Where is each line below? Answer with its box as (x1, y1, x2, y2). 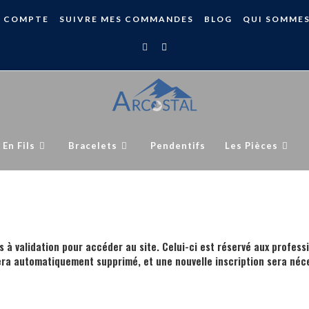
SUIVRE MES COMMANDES (59, 14, 194, 24)
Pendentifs (150, 140, 206, 151)
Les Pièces (225, 140, 278, 151)
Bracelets (68, 140, 117, 151)
